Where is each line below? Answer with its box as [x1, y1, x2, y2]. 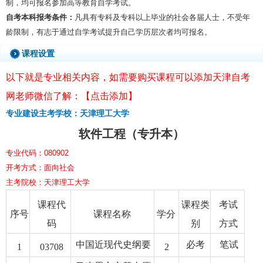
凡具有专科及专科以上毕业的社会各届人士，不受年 [74, 12, 250, 22]
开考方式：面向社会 [5, 163, 75, 173]
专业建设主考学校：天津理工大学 [5, 109, 129, 119]
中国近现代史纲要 [75, 240, 151, 250]
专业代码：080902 [5, 149, 71, 158]
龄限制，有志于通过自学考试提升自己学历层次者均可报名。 [5, 27, 212, 36]
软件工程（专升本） [79, 127, 184, 141]
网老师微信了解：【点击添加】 [5, 91, 137, 102]
